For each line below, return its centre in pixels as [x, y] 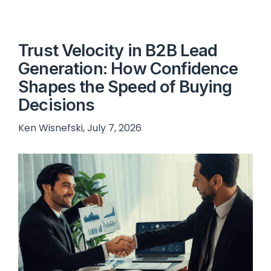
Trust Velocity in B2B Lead [118, 51]
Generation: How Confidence [128, 69]
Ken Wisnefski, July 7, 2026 [80, 128]
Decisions [57, 105]
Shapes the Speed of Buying [125, 87]
